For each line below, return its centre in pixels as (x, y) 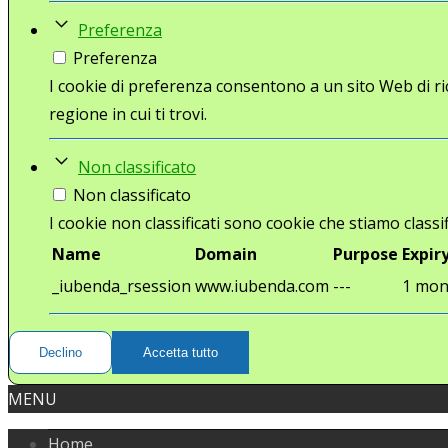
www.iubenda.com (262, 285)
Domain (226, 253)
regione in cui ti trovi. (128, 113)
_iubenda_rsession (121, 285)
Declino (60, 352)
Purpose (365, 253)
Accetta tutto (180, 352)
